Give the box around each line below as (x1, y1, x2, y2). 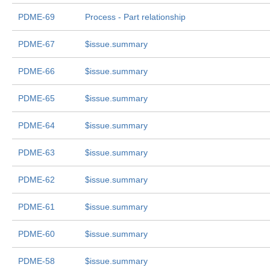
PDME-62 (18, 175, 55, 184)
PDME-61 (18, 202, 55, 212)
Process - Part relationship (85, 12, 186, 22)
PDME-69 (18, 12, 55, 22)
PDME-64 (18, 121, 55, 130)
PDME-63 (18, 148, 55, 157)
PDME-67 (18, 39, 55, 49)
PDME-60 (18, 229, 55, 239)
